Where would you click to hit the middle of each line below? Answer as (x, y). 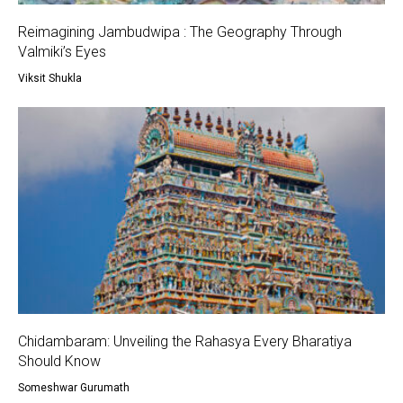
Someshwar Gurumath (74, 388)
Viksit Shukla (50, 79)
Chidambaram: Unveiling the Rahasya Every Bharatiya (185, 342)
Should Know (59, 362)
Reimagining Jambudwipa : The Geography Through (180, 32)
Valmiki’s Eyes (62, 52)
